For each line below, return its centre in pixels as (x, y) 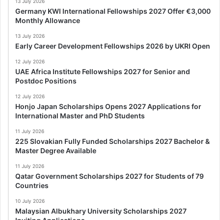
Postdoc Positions (46, 81)
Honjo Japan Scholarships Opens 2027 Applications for (108, 106)
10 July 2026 (30, 201)
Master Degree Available (56, 150)
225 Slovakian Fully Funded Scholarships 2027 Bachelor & (112, 141)
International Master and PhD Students (80, 115)
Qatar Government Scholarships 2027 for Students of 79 (110, 176)
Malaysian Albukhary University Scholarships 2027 (101, 211)
